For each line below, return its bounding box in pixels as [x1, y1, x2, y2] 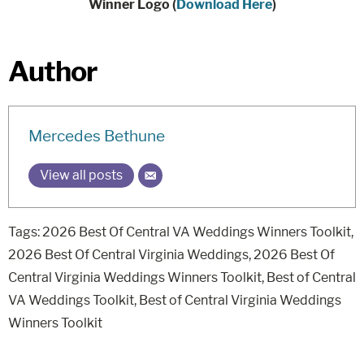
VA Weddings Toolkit [8, 292, 134, 308]
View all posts [40, 167, 123, 183]
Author [8, 54, 97, 88]
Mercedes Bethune [28, 126, 165, 145]
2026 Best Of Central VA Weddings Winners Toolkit [42, 224, 351, 240]
